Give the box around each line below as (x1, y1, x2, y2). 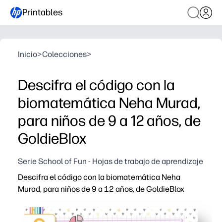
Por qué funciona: (17, 196, 79, 205)
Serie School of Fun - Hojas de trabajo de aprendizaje (18, 157, 203, 166)
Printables (22, 6, 62, 18)
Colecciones (42, 50, 87, 59)
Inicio (18, 50, 37, 59)
